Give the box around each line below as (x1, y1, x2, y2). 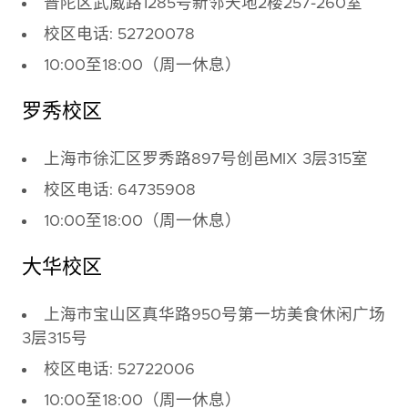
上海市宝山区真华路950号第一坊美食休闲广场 (43, 307, 385, 324)
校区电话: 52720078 (43, 26, 195, 44)
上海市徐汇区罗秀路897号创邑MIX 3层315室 (43, 151, 368, 168)
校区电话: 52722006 (43, 362, 195, 379)
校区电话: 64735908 (43, 182, 196, 199)
